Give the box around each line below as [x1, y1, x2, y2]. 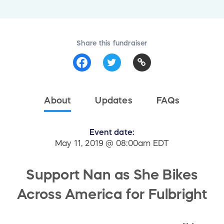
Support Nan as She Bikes [26, 167, 198, 182]
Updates [95, 96, 132, 105]
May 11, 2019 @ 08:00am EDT [54, 139, 169, 147]
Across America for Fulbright [16, 187, 207, 201]
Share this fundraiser [76, 39, 147, 47]
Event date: [89, 128, 135, 136]
